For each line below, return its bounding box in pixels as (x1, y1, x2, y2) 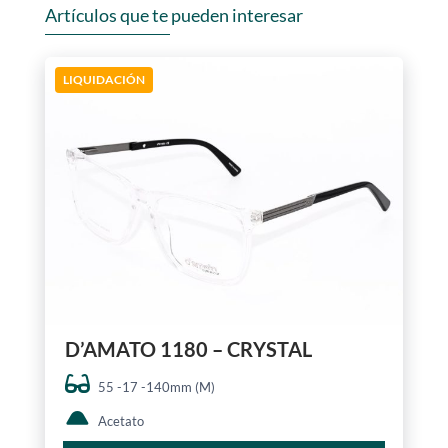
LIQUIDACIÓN (62, 71, 145, 87)
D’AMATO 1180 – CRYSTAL (64, 337, 312, 362)
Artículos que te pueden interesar (44, 3, 303, 26)
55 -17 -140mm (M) (97, 379, 215, 396)
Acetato (97, 413, 144, 430)
